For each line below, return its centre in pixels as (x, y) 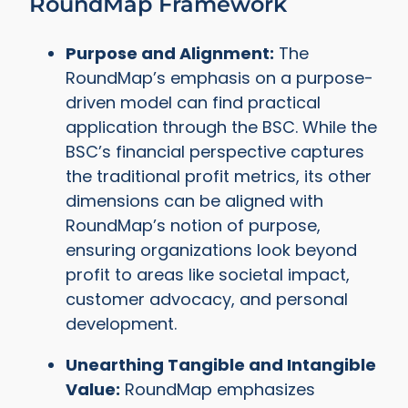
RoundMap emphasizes (218, 390)
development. (122, 324)
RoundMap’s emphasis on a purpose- (220, 78)
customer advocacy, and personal (207, 300)
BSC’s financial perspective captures (215, 152)
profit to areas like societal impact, (208, 275)
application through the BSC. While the (222, 127)
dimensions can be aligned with (195, 201)
